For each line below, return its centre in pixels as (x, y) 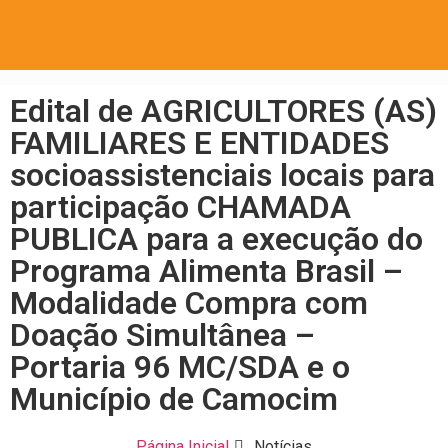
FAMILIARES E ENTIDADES (199, 143)
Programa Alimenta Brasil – (206, 271)
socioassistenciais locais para (222, 175)
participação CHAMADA (180, 207)
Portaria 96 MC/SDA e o (180, 367)
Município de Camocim (174, 399)
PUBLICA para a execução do (216, 239)
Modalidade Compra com (189, 303)
